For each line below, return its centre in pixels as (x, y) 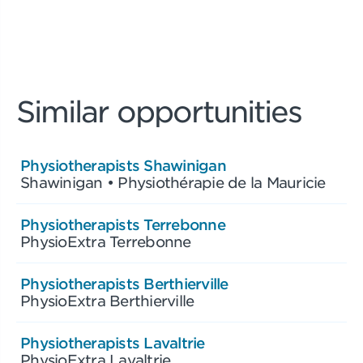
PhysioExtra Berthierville (107, 301)
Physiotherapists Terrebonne (123, 224)
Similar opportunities (159, 111)
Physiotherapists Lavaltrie (113, 343)
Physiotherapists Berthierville (124, 284)
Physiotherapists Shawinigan (123, 165)
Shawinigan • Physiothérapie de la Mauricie (173, 182)
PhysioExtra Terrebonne (106, 241)
